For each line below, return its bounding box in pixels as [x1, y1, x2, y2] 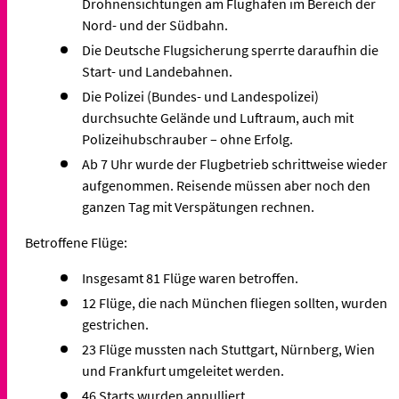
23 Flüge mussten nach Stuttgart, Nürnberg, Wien [82, 340, 375, 359]
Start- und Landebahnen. [82, 62, 232, 81]
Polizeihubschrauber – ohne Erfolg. [82, 130, 293, 149]
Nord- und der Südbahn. [82, 16, 228, 35]
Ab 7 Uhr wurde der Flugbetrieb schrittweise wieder [82, 155, 387, 174]
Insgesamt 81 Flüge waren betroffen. [82, 269, 298, 288]
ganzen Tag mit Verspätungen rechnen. [82, 198, 317, 216]
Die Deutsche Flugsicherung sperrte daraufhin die [82, 41, 379, 60]
